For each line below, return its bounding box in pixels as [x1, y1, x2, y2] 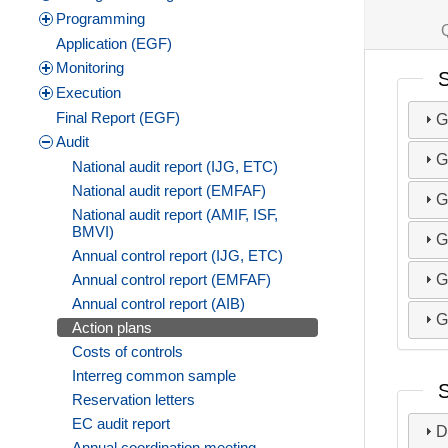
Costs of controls [72, 343, 183, 361]
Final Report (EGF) [56, 109, 180, 127]
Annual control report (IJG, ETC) [72, 247, 283, 265]
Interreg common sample [72, 367, 236, 385]
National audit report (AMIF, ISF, [72, 206, 278, 224]
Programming [56, 10, 145, 28]
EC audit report [72, 415, 170, 433]
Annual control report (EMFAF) [72, 271, 271, 289]
